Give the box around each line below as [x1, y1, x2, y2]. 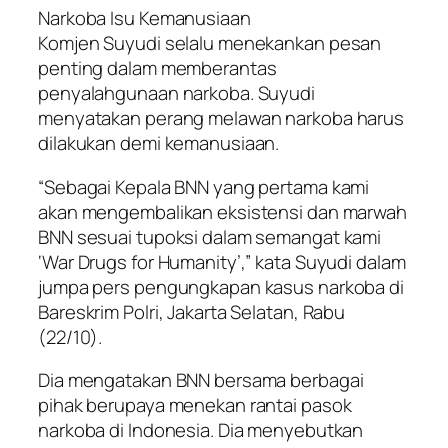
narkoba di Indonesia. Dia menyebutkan [38, 417, 364, 444]
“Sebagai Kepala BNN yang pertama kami [38, 173, 370, 200]
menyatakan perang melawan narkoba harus [38, 105, 405, 132]
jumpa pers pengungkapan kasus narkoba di [38, 273, 404, 300]
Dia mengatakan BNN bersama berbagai [38, 367, 364, 394]
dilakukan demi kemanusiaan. [38, 130, 280, 157]
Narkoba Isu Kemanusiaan [38, 5, 251, 32]
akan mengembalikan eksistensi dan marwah [38, 198, 407, 225]
